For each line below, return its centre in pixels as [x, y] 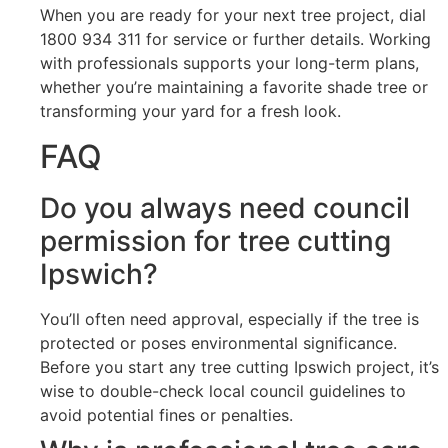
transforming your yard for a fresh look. [190, 111]
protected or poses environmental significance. [218, 342]
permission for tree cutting [215, 240]
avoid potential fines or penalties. [166, 414]
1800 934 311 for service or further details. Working [235, 39]
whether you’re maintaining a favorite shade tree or [234, 87]
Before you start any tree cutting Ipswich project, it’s [239, 366]
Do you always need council [225, 207]
